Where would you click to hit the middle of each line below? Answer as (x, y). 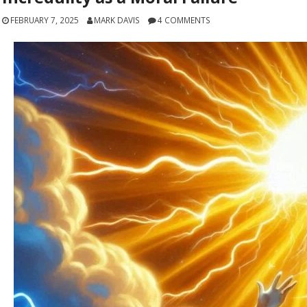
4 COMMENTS (184, 20)
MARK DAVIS (116, 20)
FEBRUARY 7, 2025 (45, 20)
